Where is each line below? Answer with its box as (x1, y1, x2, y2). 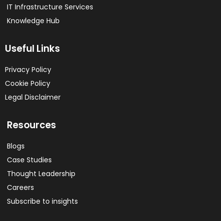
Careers (7, 182, 34, 192)
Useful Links (5, 41, 60, 55)
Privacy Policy (5, 64, 51, 74)
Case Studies (7, 154, 52, 165)
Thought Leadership (7, 168, 75, 179)
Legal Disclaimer (5, 92, 61, 102)
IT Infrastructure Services (7, 1, 93, 12)
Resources (7, 118, 56, 132)
